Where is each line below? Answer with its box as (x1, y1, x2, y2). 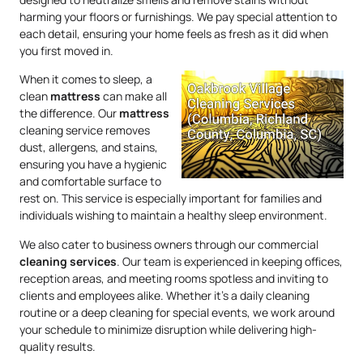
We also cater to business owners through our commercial (19, 236, 318, 252)
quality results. (19, 338, 96, 354)
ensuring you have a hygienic (19, 156, 167, 173)
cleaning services (19, 253, 117, 269)
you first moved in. (19, 42, 113, 58)
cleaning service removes (19, 122, 150, 139)
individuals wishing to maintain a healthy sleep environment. (19, 207, 327, 224)
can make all (100, 88, 167, 105)
